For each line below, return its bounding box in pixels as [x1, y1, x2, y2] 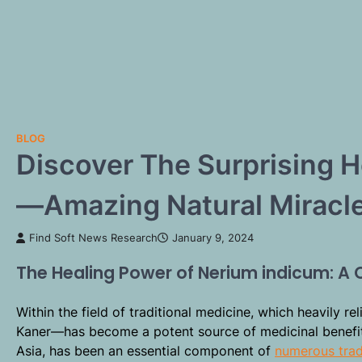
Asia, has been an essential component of [16, 342, 275, 359]
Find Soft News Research [29, 232, 158, 244]
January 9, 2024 [172, 232, 254, 244]
